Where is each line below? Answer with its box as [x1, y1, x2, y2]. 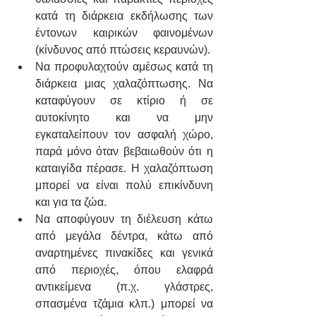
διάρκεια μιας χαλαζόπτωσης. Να [35, 78, 213, 90]
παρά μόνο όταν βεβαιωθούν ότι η [35, 145, 213, 158]
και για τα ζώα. [35, 196, 107, 209]
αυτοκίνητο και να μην [35, 111, 213, 124]
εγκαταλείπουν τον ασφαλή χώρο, [35, 128, 213, 141]
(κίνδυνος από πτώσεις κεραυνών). [35, 44, 210, 56]
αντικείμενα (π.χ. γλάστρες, [35, 281, 213, 293]
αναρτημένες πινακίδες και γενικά [35, 247, 213, 260]
